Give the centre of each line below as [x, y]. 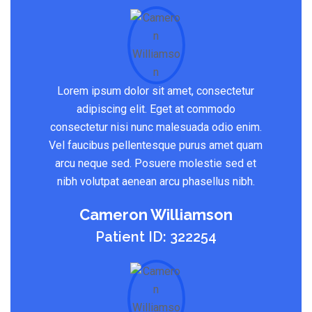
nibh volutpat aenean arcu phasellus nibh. [156, 181]
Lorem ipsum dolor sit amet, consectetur [156, 91]
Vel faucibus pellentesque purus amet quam [156, 145]
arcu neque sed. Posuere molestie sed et [156, 163]
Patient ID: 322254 [156, 236]
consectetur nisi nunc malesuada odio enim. [156, 127]
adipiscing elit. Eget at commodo [156, 109]
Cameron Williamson [156, 214]
